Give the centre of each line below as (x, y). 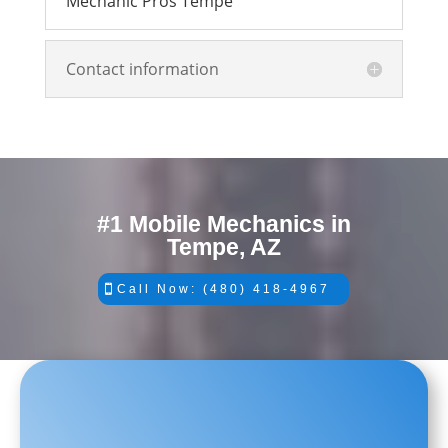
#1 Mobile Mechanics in (223, 224)
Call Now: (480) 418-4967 (224, 289)
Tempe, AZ (223, 247)
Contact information (142, 69)
